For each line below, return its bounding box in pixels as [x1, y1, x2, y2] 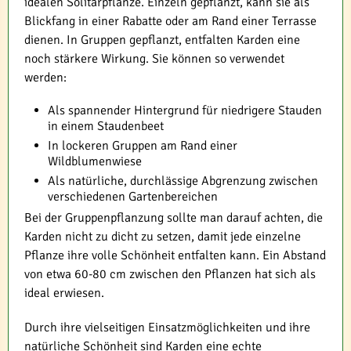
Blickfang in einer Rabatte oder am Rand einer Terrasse [24, 13, 317, 30]
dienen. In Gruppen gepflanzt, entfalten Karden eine [24, 32, 300, 49]
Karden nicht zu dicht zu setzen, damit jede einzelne [24, 229, 301, 245]
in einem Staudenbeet [48, 118, 164, 135]
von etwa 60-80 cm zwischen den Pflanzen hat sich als [24, 266, 316, 283]
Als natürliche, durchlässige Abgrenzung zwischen [48, 173, 318, 190]
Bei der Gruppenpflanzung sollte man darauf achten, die [24, 210, 323, 226]
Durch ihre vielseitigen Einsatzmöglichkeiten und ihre [24, 320, 310, 336]
